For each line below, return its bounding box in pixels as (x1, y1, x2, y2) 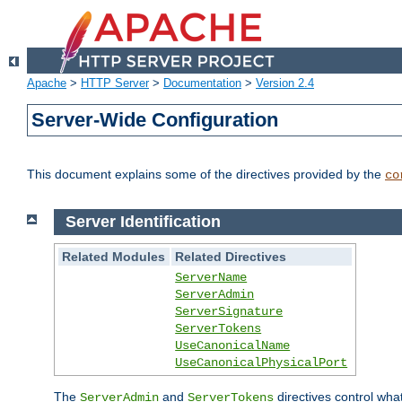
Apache (27, 76, 66, 91)
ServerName (175, 269, 248, 284)
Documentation (163, 76, 241, 91)
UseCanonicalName (175, 337, 291, 353)
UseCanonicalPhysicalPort (175, 354, 348, 370)
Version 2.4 (256, 76, 314, 91)
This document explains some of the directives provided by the (27, 167, 385, 182)
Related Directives (175, 249, 287, 264)
